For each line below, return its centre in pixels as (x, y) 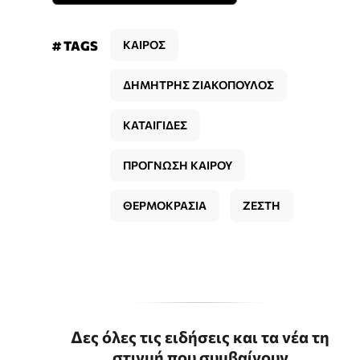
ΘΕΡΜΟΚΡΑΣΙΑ (165, 206)
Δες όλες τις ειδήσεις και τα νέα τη (200, 337)
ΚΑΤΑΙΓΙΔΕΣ (155, 125)
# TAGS (75, 46)
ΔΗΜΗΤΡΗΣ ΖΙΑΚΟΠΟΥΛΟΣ (198, 85)
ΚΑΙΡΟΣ (144, 45)
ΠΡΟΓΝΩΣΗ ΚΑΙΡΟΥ (178, 166)
